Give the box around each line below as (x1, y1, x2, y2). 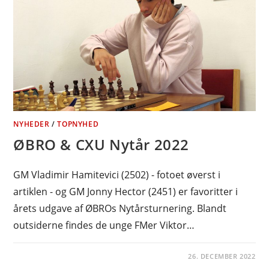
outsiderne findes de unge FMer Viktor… (13, 218, 195, 232)
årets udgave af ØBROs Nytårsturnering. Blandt (13, 201, 227, 215)
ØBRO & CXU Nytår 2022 (13, 134, 190, 154)
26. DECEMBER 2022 (188, 251, 256, 261)
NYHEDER (13, 118, 50, 129)
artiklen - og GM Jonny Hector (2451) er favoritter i (13, 184, 238, 198)
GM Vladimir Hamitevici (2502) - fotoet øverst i (13, 168, 221, 181)
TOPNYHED (57, 118, 99, 129)
